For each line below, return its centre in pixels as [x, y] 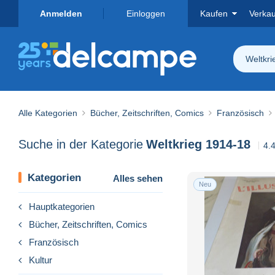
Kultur [41, 260]
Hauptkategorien [62, 206]
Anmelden [61, 14]
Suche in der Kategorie [81, 145]
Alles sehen [138, 178]
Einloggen [145, 14]
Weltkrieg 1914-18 [198, 145]
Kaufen [214, 14]
